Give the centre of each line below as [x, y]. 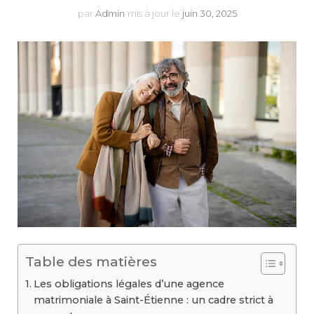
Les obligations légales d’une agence [129, 284]
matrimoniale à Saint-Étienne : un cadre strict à [153, 300]
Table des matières [91, 262]
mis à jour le [155, 13]
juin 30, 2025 [209, 13]
